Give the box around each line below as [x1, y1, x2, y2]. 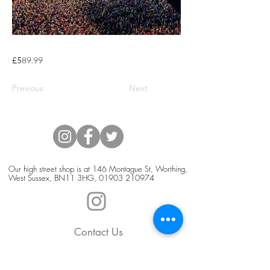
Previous [12, 82, 43, 93]
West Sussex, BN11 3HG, [8, 172, 99, 183]
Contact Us [74, 225, 123, 239]
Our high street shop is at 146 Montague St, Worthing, [8, 163, 187, 174]
